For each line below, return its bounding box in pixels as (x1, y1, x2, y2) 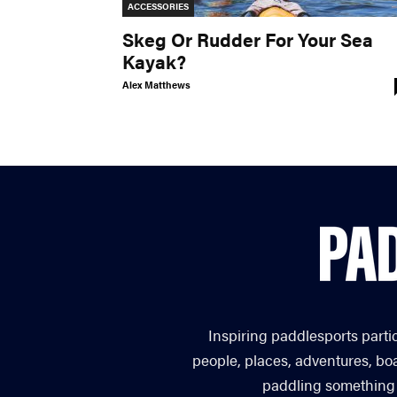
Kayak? (122, 48, 186, 75)
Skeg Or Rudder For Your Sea (122, 26, 373, 53)
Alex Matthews (122, 78, 191, 92)
